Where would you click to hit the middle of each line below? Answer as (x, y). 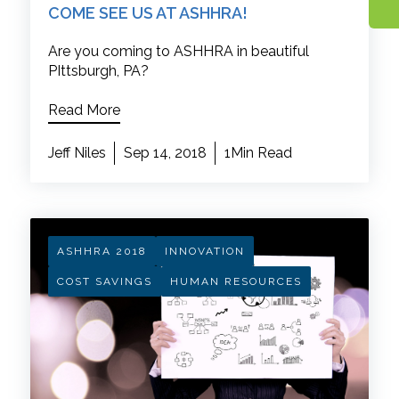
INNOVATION (204, 252)
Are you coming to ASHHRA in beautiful (178, 52)
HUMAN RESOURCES (236, 282)
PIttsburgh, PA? (98, 71)
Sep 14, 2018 (165, 153)
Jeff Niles (77, 153)
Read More (84, 110)
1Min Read (258, 153)
